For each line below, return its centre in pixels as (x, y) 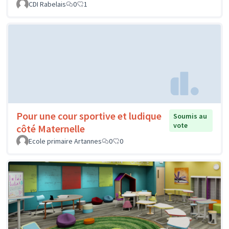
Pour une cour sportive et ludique (89, 116)
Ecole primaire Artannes (65, 141)
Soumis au (190, 116)
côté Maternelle (51, 128)
